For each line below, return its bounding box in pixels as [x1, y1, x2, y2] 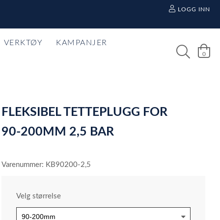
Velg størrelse [16, 192, 61, 200]
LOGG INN [177, 6, 210, 12]
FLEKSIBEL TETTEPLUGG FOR [1, 106, 168, 118]
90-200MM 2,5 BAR [1, 126, 114, 138]
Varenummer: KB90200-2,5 [1, 161, 91, 168]
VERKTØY [3, 39, 43, 47]
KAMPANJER [56, 39, 108, 47]
